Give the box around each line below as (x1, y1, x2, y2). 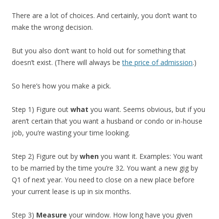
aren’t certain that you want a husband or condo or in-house (12, 116, 202, 126)
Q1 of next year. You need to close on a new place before (12, 175, 195, 184)
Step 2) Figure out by (12, 151, 80, 161)
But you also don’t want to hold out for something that (12, 45, 186, 55)
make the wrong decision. (12, 22, 93, 32)
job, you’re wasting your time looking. (12, 128, 130, 137)
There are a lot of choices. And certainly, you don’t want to (12, 10, 197, 20)
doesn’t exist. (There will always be (12, 57, 122, 67)
